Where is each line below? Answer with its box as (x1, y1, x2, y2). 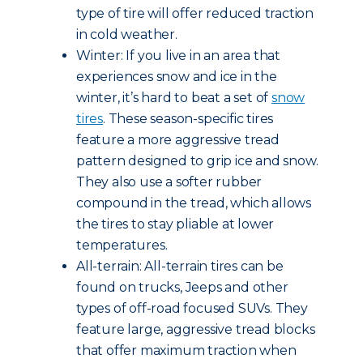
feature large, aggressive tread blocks (76, 322, 315, 337)
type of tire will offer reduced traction (76, 6, 314, 21)
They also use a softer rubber (76, 174, 263, 190)
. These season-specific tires (103, 111, 274, 126)
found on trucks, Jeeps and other (76, 280, 288, 295)
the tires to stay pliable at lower (76, 216, 275, 232)
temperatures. (76, 237, 168, 253)
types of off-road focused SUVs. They (76, 301, 308, 316)
